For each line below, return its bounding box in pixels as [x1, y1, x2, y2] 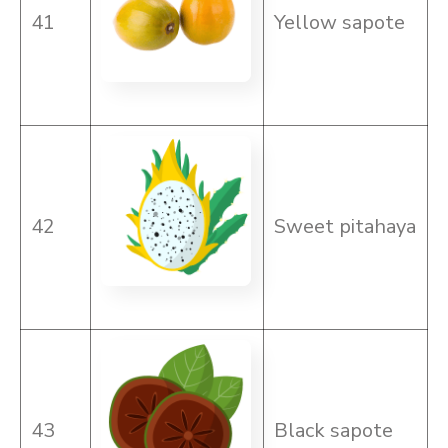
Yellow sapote [274, 9, 405, 36]
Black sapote [274, 417, 393, 444]
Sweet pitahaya [274, 213, 416, 240]
